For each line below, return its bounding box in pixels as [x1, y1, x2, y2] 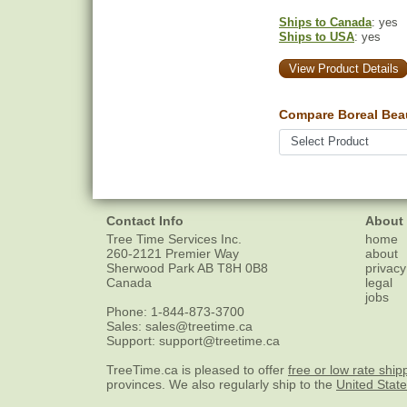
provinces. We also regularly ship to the [106, 377, 336, 392]
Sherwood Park [106, 261, 194, 276]
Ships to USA [279, 30, 354, 44]
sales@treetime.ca [145, 319, 253, 334]
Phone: [106, 304, 151, 320]
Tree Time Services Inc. [106, 232, 242, 247]
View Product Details [288, 62, 399, 75]
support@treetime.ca [159, 333, 280, 349]
